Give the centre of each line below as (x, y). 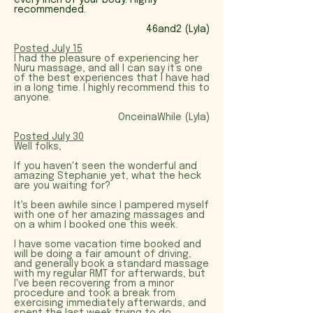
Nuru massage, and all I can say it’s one (108, 68)
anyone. (32, 98)
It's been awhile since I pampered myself (111, 205)
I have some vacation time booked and (108, 245)
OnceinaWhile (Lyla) (164, 117)
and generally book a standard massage (111, 264)
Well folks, (38, 147)
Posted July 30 (49, 137)
